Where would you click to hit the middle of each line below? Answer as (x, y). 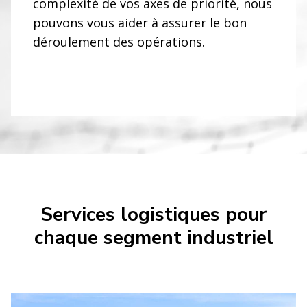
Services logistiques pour (153, 214)
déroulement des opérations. (119, 41)
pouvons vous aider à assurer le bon (140, 22)
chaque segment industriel (153, 238)
